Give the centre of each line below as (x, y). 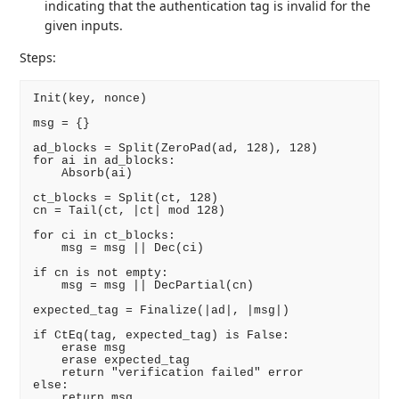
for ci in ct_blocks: (104, 235)
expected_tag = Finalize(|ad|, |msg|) (161, 310)
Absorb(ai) (82, 173)
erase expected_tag (111, 360)
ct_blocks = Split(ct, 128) (125, 198)
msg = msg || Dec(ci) (118, 248)
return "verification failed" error (168, 372)
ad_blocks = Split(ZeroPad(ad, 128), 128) (175, 148)
